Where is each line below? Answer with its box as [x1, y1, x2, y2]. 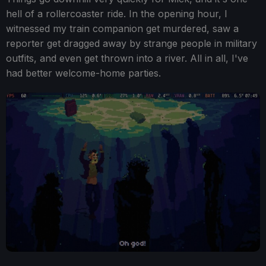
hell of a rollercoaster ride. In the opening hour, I [6, 8, 227, 20]
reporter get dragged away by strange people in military [6, 37, 257, 50]
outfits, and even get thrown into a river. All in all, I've [6, 52, 248, 65]
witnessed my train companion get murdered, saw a [6, 23, 239, 35]
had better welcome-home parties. [6, 67, 161, 80]
